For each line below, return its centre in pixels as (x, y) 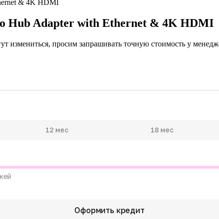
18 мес (162, 130)
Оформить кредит (109, 210)
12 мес (57, 130)
